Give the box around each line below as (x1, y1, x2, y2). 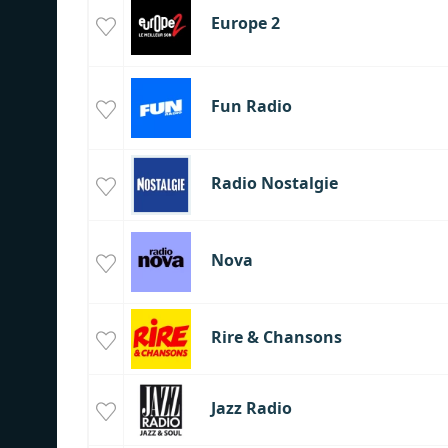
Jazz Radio (210, 397, 292, 420)
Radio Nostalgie (210, 172, 338, 195)
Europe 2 (210, 12, 280, 35)
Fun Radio (210, 95, 292, 118)
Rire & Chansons (210, 326, 342, 349)
